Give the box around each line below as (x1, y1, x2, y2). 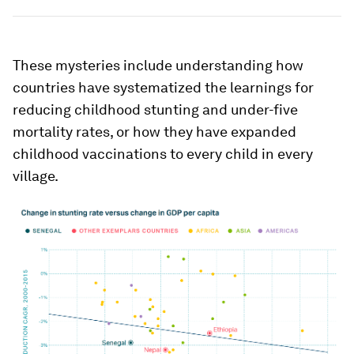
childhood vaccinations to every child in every (13, 145, 313, 162)
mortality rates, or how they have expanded (13, 123, 296, 140)
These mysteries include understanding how (13, 57, 303, 73)
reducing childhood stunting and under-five (13, 101, 298, 118)
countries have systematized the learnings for (13, 79, 314, 96)
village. (13, 168, 58, 184)
